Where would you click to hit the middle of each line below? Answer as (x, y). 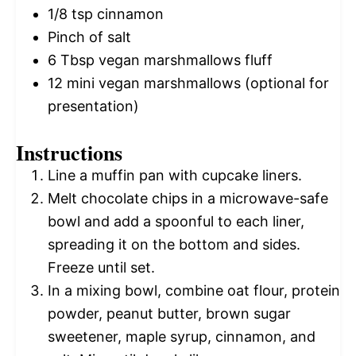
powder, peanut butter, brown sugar (169, 314)
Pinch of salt (89, 37)
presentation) (93, 106)
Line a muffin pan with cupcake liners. (175, 176)
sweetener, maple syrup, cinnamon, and (182, 337)
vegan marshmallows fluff (184, 60)
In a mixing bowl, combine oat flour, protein (194, 291)
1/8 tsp (70, 14)
